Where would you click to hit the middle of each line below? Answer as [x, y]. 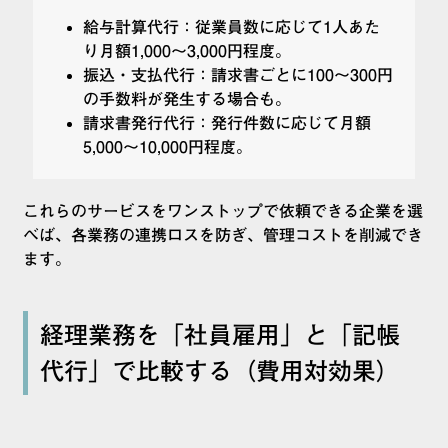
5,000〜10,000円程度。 [167, 147]
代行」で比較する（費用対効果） [220, 371]
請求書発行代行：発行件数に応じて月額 [227, 123]
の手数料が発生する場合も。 [187, 99]
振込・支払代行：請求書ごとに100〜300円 [238, 75]
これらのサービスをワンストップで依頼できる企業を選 [223, 211]
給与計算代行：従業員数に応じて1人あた [231, 27]
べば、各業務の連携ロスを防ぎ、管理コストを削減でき [223, 235]
